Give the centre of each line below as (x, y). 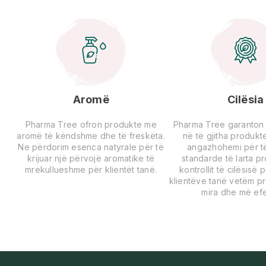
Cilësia (246, 99)
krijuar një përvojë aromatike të (91, 158)
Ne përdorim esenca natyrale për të (91, 147)
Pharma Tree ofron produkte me (91, 124)
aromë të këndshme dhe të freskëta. (91, 135)
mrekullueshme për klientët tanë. (91, 169)
